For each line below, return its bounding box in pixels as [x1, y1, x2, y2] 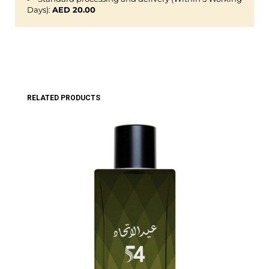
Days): [27, 5, 52, 15]
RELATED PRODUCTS [27, 94, 100, 103]
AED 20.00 [52, 5, 95, 15]
